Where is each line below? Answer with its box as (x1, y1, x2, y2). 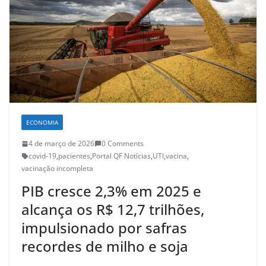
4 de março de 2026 (28, 138, 94, 149)
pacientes (58, 151, 90, 161)
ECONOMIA (26, 118, 58, 127)
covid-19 (28, 151, 56, 161)
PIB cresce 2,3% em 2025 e (21, 181, 201, 201)
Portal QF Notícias (92, 151, 151, 161)
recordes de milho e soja (21, 236, 188, 256)
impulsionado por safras (21, 218, 187, 238)
